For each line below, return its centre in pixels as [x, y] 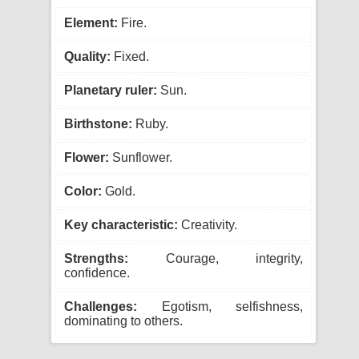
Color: [83, 191]
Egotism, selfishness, [220, 307]
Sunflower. [141, 157]
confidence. [97, 273]
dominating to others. [123, 321]
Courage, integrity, [216, 258]
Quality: [87, 56]
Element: [91, 23]
